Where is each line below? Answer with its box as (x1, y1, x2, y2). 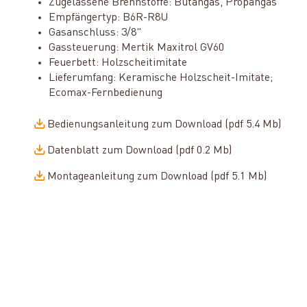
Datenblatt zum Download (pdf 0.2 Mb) (47, 145, 232, 156)
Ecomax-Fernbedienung (48, 87, 162, 99)
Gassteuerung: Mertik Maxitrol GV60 (48, 42, 224, 53)
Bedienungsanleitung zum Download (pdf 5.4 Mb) (47, 119, 281, 130)
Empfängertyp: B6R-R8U (48, 12, 168, 23)
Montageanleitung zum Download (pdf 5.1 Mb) (47, 171, 267, 182)
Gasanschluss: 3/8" (48, 27, 141, 38)
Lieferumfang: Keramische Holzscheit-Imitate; (48, 72, 273, 84)
